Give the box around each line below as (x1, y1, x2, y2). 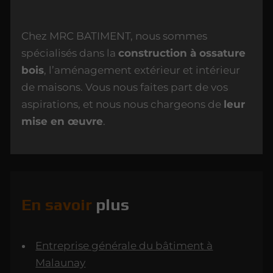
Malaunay (35, 257, 86, 269)
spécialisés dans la (21, 46, 119, 59)
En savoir (21, 194, 96, 214)
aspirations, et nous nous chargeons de (21, 97, 224, 110)
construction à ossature (118, 46, 246, 59)
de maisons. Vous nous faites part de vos (21, 80, 229, 93)
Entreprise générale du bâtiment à (35, 239, 213, 252)
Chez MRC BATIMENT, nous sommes (21, 29, 208, 42)
